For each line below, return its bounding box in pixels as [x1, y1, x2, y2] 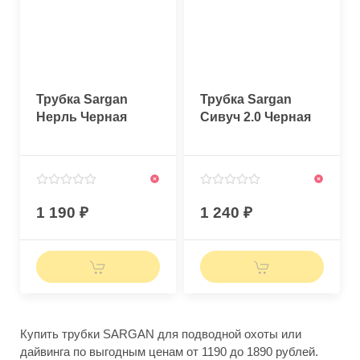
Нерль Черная [36, 109, 127, 124]
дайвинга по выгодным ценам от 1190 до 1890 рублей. [20, 344, 318, 358]
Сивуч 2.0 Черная [200, 109, 311, 124]
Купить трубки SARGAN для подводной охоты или [20, 326, 301, 341]
